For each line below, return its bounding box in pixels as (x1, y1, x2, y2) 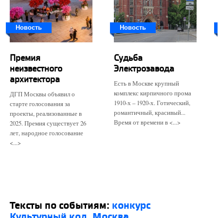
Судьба (114, 52, 143, 64)
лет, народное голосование (10, 128, 83, 137)
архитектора (10, 73, 60, 85)
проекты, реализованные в (10, 109, 82, 118)
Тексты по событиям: (15, 198, 112, 212)
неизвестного (10, 62, 62, 74)
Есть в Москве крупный (114, 79, 179, 88)
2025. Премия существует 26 (10, 119, 86, 127)
